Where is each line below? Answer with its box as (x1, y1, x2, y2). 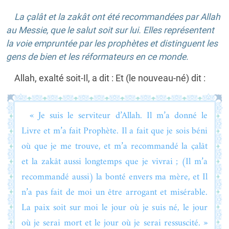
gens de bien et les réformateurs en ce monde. (6, 51, 189, 62)
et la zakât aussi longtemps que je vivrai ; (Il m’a (21, 153, 208, 170)
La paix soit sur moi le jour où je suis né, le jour (21, 199, 208, 216)
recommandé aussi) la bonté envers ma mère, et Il (21, 169, 208, 185)
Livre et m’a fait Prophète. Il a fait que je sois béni (21, 123, 208, 139)
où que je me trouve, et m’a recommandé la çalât (21, 138, 208, 154)
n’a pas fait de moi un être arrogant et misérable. (21, 184, 208, 200)
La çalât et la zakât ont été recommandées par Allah (14, 11, 220, 22)
